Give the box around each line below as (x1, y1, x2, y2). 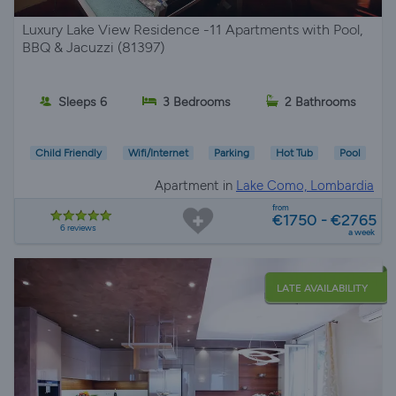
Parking (214, 147, 250, 160)
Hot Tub (276, 147, 314, 160)
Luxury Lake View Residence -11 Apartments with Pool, (22, 21, 362, 38)
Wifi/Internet (127, 147, 188, 160)
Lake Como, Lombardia (236, 178, 374, 194)
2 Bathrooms (285, 94, 356, 110)
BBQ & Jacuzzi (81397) (22, 39, 164, 56)
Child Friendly (34, 147, 102, 160)
